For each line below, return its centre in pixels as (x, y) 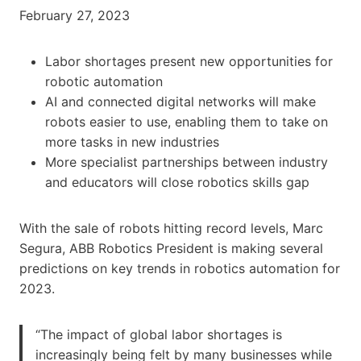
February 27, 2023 (75, 15)
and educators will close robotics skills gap (177, 182)
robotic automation (104, 81)
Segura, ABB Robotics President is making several (171, 248)
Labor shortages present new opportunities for (189, 61)
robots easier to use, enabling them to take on (187, 121)
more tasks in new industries (132, 141)
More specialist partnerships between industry (187, 162)
